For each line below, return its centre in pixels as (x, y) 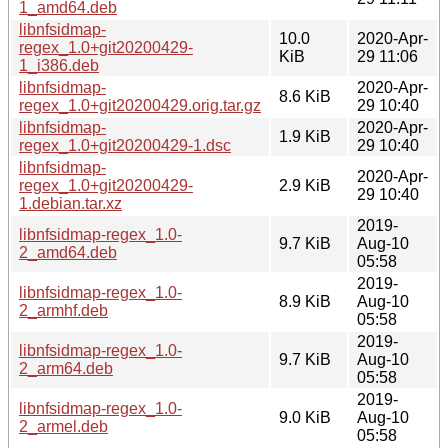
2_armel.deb (63, 426)
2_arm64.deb (66, 368)
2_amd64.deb (68, 252)
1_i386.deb (59, 65)
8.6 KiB (305, 96)
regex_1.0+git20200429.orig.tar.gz (140, 105)
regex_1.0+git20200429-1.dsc (125, 145)
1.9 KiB (305, 136)
